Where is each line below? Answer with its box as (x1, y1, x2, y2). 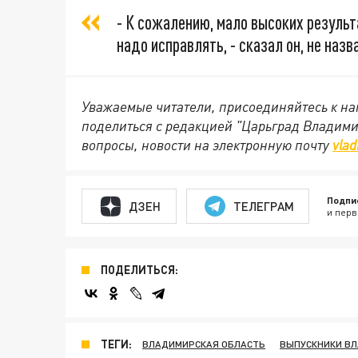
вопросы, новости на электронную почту (82, 136, 332, 153)
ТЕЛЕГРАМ (233, 198, 294, 213)
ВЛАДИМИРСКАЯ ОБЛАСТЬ (142, 338, 265, 350)
